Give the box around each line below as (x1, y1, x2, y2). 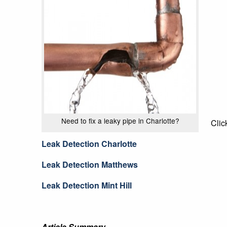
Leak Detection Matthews (42, 158, 138, 170)
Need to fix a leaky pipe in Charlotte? (61, 115, 179, 126)
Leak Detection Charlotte (42, 137, 137, 149)
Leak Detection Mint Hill (42, 179, 132, 191)
